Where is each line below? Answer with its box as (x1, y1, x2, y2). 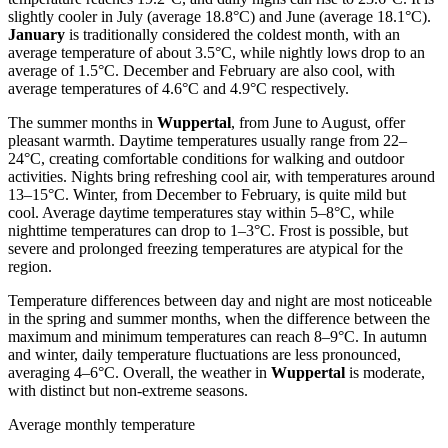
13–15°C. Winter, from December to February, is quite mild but (8, 185, 406, 203)
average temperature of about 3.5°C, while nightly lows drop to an (8, 43, 425, 61)
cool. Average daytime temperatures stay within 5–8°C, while (8, 203, 394, 221)
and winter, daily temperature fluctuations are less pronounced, (8, 345, 401, 363)
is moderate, (345, 363, 425, 381)
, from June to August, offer (231, 113, 405, 131)
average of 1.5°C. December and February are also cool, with (8, 61, 395, 79)
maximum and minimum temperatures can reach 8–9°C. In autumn (8, 327, 427, 345)
